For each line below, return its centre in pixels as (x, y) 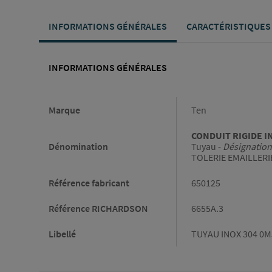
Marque (64, 110)
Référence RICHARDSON (98, 209)
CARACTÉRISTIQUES (229, 26)
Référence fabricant (89, 183)
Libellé (62, 234)
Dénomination (78, 147)
